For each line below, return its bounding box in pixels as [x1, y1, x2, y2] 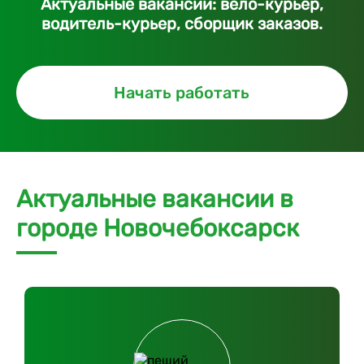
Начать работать [114, 83, 250, 102]
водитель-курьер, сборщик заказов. [41, 14, 323, 33]
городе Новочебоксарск [16, 214, 299, 243]
